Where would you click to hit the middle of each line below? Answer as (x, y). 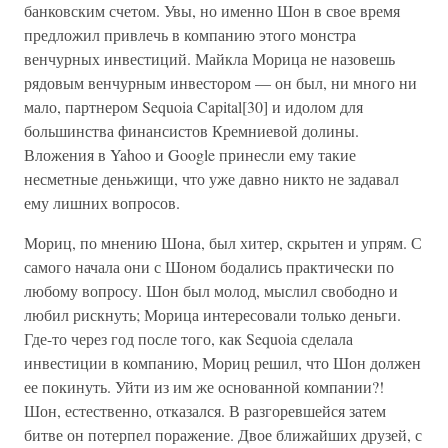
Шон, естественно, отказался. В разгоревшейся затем (205, 410)
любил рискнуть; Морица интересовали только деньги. (212, 314)
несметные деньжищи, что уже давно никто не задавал (211, 178)
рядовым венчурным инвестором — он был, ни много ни (220, 82)
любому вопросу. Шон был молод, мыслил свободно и (211, 290)
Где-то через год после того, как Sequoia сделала (188, 338)
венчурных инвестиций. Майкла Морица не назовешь (209, 58)
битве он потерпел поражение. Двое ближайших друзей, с (223, 434)
